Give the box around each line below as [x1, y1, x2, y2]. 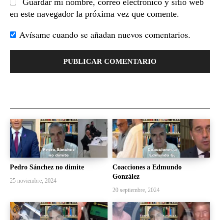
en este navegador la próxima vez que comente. [10, 8, 179, 19]
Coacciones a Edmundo [112, 164, 182, 171]
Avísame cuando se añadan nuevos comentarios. [19, 28, 191, 40]
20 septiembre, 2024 [112, 187, 160, 194]
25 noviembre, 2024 [10, 177, 56, 185]
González [112, 173, 139, 181]
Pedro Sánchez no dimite [10, 164, 84, 171]
